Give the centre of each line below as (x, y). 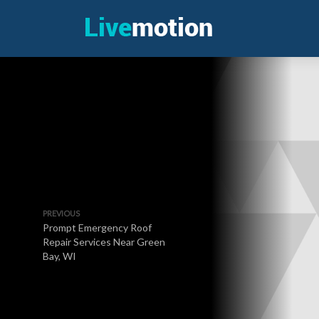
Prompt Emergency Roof (97, 228)
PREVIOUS (61, 213)
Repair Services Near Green (104, 242)
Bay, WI (59, 256)
